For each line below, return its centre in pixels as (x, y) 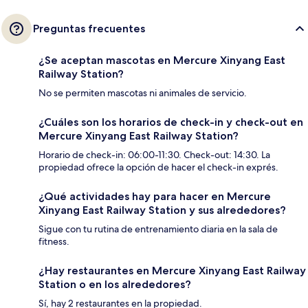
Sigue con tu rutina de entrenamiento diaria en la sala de (158, 229)
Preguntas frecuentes (89, 29)
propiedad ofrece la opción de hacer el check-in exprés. (158, 167)
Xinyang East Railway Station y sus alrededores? (162, 210)
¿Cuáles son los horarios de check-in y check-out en (171, 122)
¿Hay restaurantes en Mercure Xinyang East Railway (172, 271)
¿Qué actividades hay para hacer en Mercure (155, 197)
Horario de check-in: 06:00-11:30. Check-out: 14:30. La (154, 155)
